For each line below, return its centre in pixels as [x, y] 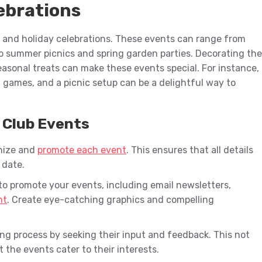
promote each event [82, 150]
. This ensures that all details [190, 150]
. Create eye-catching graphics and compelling [111, 199]
